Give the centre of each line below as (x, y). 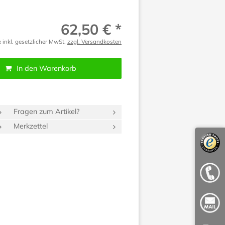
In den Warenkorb (46, 69)
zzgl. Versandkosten (94, 42)
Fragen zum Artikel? (46, 112)
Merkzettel (31, 126)
